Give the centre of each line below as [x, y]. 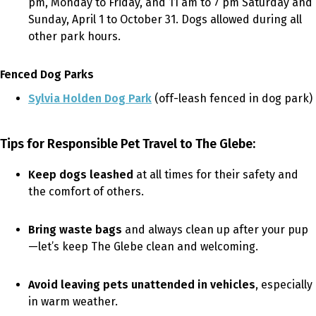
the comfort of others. [86, 191]
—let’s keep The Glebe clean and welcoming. [143, 246]
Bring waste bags [75, 229]
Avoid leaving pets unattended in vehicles [142, 284]
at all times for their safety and [216, 174]
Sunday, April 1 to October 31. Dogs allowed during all [165, 19]
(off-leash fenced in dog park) [232, 98]
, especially [284, 284]
